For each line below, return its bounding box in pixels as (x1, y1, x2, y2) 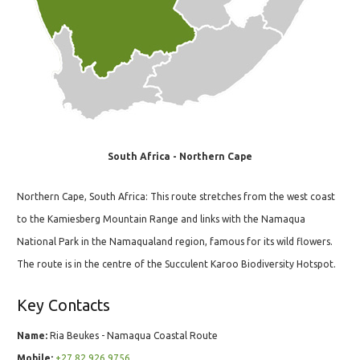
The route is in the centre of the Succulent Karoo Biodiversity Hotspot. (17, 259, 336, 270)
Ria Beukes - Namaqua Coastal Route (47, 330, 218, 342)
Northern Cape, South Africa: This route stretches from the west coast (17, 191, 335, 202)
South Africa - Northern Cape (108, 150, 252, 162)
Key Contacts (17, 297, 110, 315)
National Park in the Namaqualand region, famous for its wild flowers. (17, 236, 333, 247)
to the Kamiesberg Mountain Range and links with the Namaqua (17, 214, 305, 225)
